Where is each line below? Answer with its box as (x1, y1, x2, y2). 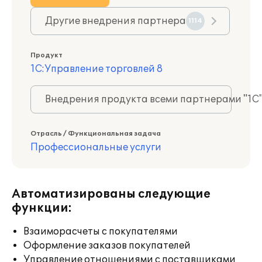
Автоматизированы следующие (12, 187, 211, 201)
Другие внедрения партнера (45, 15, 186, 27)
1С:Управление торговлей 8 (30, 63, 163, 75)
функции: (12, 201, 72, 215)
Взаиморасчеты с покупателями (23, 226, 178, 237)
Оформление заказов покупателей (23, 240, 191, 251)
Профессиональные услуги (30, 142, 161, 153)
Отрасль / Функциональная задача (30, 130, 161, 137)
